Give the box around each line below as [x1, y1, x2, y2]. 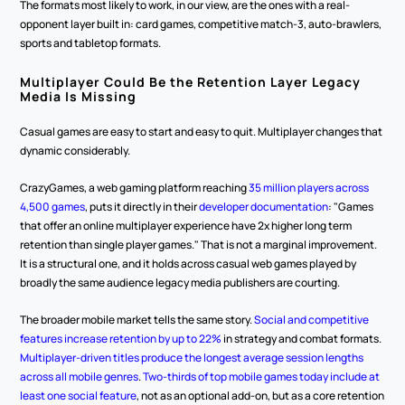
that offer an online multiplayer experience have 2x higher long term [20, 218, 353, 233]
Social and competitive [254, 312, 370, 327]
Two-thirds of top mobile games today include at [143, 369, 381, 384]
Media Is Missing [20, 88, 137, 105]
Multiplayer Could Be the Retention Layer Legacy [20, 73, 362, 90]
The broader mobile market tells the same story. [20, 312, 255, 327]
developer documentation [199, 199, 329, 214]
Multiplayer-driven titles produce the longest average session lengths [20, 350, 364, 365]
